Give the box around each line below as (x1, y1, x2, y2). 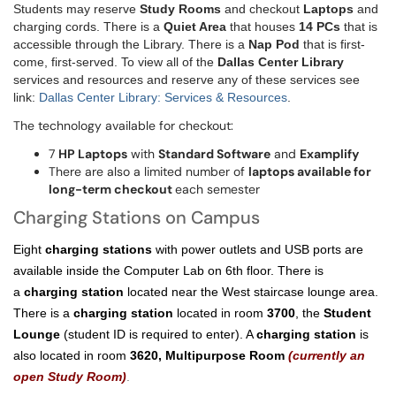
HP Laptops (58, 146, 127, 162)
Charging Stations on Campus (13, 206, 260, 229)
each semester (175, 181, 260, 197)
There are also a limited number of (49, 164, 248, 179)
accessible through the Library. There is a (13, 37, 248, 51)
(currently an (288, 348, 365, 362)
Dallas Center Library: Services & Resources (39, 90, 287, 104)
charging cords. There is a (13, 19, 164, 34)
